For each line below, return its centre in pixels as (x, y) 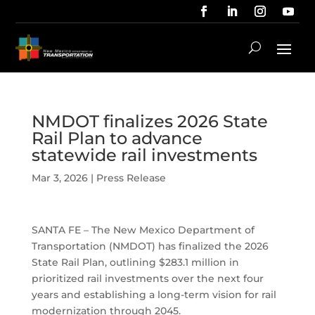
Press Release (131, 178)
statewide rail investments (144, 155)
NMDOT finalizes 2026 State (149, 121)
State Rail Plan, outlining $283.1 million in (135, 263)
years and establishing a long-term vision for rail (154, 295)
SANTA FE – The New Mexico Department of (143, 230)
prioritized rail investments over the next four (147, 279)
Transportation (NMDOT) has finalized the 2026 (150, 246)
